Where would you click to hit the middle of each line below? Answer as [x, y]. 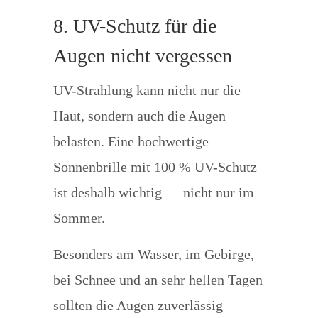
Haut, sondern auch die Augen [139, 116]
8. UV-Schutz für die [135, 26]
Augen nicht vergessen [142, 56]
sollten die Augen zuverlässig [138, 305]
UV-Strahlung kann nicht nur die [147, 90]
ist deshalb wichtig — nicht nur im [153, 192]
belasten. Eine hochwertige [131, 141]
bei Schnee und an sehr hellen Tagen [158, 280]
